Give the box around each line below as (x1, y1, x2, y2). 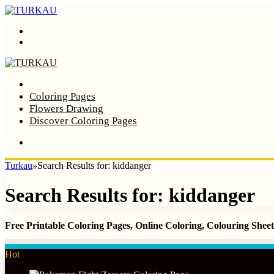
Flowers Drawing (29, 103, 103, 114)
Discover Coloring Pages (29, 115, 137, 127)
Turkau (5, 160, 32, 171)
